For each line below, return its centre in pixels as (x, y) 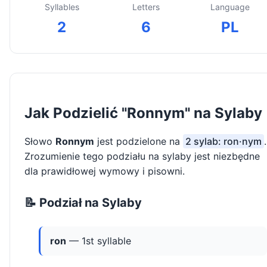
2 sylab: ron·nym (223, 142)
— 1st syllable (99, 241)
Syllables (62, 7)
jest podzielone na (139, 142)
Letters (146, 7)
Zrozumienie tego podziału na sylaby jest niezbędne (142, 156)
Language (230, 7)
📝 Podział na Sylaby (83, 203)
